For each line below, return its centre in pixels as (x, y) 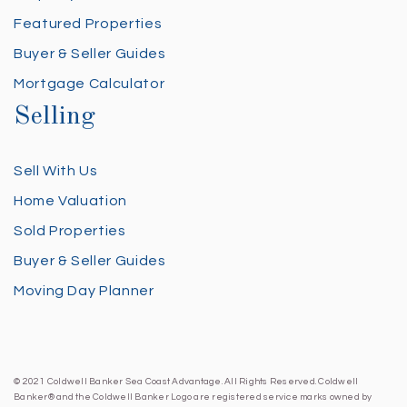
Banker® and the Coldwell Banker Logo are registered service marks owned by (193, 397)
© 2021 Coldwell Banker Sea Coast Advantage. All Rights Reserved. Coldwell (186, 381)
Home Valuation (70, 200)
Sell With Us (56, 170)
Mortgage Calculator (89, 83)
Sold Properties (70, 230)
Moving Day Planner (84, 290)
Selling (55, 116)
